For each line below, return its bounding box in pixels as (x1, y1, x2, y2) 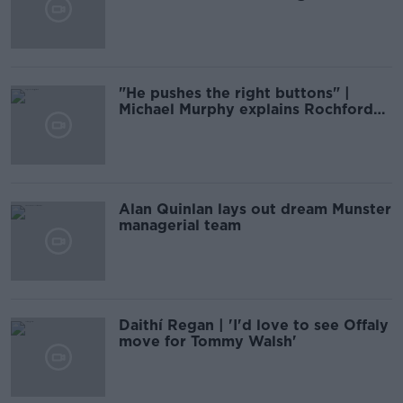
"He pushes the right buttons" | (119, 85, 350, 102)
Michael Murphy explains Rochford (119, 101, 373, 118)
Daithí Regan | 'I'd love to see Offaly (119, 317, 389, 334)
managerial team (119, 217, 241, 234)
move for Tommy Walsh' (119, 333, 297, 350)
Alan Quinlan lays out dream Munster (119, 201, 391, 218)
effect (119, 117, 162, 134)
